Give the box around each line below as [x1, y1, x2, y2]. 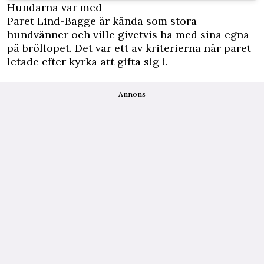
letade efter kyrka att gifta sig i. [7, 55, 168, 69]
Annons [118, 90, 146, 99]
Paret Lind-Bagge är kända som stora [7, 14, 197, 28]
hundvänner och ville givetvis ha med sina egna [7, 28, 249, 42]
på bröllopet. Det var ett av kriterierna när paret [7, 41, 251, 55]
